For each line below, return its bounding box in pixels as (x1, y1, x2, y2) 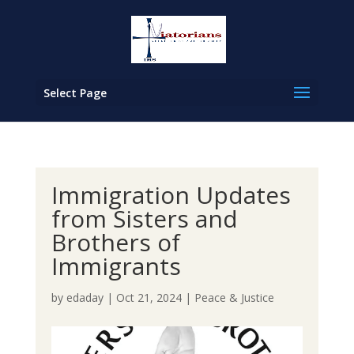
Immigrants (51, 250, 181, 282)
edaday (66, 290, 104, 305)
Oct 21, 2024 (115, 290, 182, 305)
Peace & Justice (194, 290, 274, 305)
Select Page (43, 85, 107, 100)
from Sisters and (51, 202, 238, 235)
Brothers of (51, 226, 180, 258)
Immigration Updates (51, 179, 291, 211)
